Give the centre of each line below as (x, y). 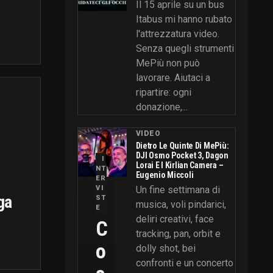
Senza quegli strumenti (185, 48)
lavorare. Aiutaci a (173, 77)
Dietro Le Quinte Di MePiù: (182, 145)
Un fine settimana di (178, 190)
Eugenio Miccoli (165, 175)
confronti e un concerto (184, 263)
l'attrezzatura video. (177, 34)
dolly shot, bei (165, 248)
